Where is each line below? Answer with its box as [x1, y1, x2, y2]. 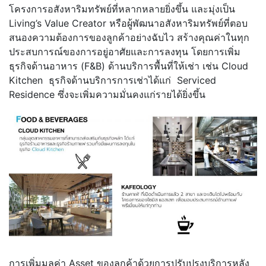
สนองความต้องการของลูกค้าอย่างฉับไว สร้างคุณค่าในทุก [9, 31, 249, 43]
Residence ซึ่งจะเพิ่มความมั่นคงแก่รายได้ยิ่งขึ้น [9, 88, 205, 100]
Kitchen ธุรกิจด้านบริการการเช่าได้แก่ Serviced [9, 74, 216, 86]
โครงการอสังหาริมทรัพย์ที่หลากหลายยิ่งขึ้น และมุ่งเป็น [9, 2, 235, 15]
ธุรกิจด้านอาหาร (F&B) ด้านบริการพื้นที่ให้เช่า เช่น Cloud [9, 59, 248, 72]
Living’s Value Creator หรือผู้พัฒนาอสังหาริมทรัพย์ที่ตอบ [9, 17, 248, 29]
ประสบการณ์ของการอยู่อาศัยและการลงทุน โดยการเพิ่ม [9, 45, 240, 58]
